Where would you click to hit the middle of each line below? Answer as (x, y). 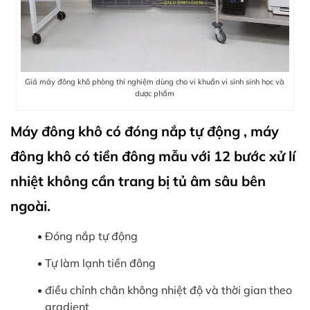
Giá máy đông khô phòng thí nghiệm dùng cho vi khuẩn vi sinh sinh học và (155, 82)
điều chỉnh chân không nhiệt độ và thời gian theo (168, 290)
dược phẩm (155, 94)
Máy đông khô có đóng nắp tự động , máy (145, 131)
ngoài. (30, 206)
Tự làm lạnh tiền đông (100, 263)
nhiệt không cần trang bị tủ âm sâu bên (138, 181)
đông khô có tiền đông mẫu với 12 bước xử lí (153, 156)
